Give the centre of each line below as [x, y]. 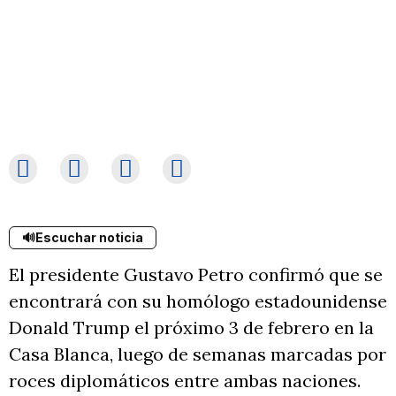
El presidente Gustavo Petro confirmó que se [196, 274]
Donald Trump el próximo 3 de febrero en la [191, 327]
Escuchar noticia [89, 237]
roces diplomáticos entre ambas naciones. [185, 381]
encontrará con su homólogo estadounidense [198, 301]
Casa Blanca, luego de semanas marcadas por [198, 354]
